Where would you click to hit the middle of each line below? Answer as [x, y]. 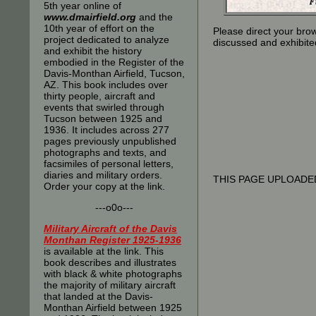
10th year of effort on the [99, 28]
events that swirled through [104, 107]
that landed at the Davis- [98, 296]
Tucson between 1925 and [103, 119]
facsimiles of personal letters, [109, 164]
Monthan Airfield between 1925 [113, 308]
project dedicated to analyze [107, 39]
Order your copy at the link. [104, 186]
